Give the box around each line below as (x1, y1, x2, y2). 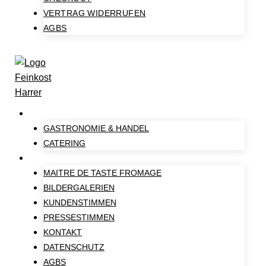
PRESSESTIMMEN (43, 213, 115, 222)
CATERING (43, 138, 85, 148)
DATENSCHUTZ (43, 242, 104, 252)
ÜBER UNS (36, 153, 78, 163)
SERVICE (36, 109, 72, 118)
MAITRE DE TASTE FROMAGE (43, 168, 161, 178)
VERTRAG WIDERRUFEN (43, 8, 146, 18)
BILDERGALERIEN (43, 183, 115, 192)
